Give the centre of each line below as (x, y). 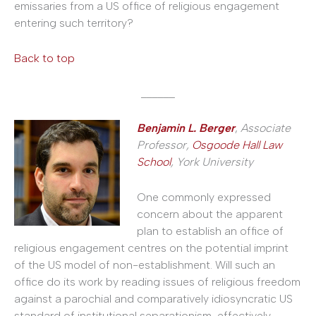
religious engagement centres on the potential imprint (151, 248)
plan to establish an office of (210, 231)
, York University (212, 162)
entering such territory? (74, 23)
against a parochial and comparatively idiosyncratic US (153, 298)
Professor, (164, 145)
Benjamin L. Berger (186, 128)
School (154, 162)
